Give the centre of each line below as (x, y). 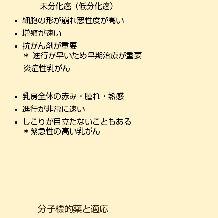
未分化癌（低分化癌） (79, 6)
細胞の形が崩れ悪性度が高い (73, 21)
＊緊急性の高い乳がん (61, 131)
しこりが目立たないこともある (77, 121)
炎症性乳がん (47, 68)
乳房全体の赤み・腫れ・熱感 (73, 96)
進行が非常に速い (54, 109)
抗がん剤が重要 (50, 46)
